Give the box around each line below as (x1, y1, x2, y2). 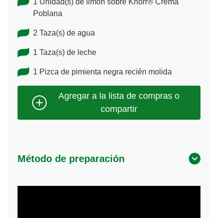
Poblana (33, 9, 62, 18)
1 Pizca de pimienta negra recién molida (33, 68, 172, 76)
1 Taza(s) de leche (33, 48, 96, 57)
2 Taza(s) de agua (33, 29, 95, 37)
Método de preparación (18, 153, 125, 164)
